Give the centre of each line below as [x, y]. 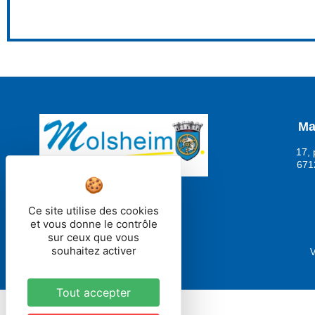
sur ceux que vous [94, 237]
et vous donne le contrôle [94, 224]
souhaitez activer [94, 251]
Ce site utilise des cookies [94, 211]
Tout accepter [94, 292]
